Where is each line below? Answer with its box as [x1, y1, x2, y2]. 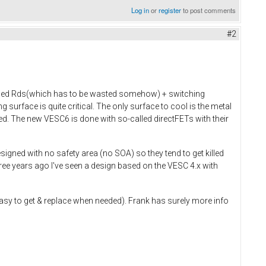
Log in [131, 5, 150, 15]
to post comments [181, 5, 236, 15]
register [159, 5, 182, 15]
